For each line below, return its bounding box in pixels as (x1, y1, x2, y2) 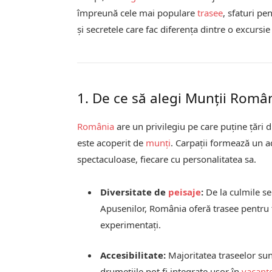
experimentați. (100, 218, 161, 231)
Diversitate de (100, 185, 169, 198)
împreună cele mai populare (77, 6, 198, 19)
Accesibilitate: (100, 248, 166, 261)
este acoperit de (77, 136, 146, 149)
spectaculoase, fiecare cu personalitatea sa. (77, 152, 257, 165)
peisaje (168, 185, 202, 198)
